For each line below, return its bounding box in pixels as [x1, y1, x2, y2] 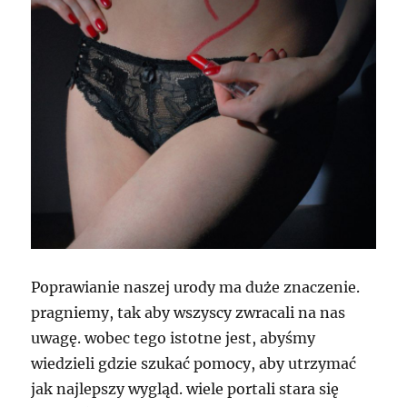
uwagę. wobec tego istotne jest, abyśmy [31, 329, 316, 348]
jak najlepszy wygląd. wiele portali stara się [31, 380, 340, 399]
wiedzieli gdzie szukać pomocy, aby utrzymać [31, 354, 357, 373]
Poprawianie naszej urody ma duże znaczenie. [31, 278, 361, 297]
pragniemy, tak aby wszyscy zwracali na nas [31, 303, 346, 323]
